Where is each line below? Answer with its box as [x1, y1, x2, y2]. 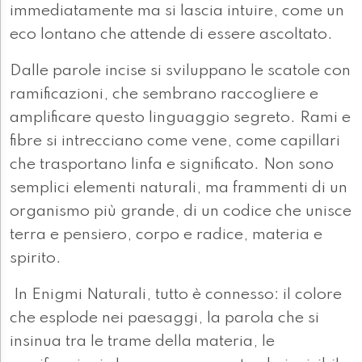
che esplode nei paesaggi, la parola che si [10, 310, 319, 327]
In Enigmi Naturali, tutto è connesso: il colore [10, 287, 342, 304]
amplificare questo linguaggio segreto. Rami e [10, 110, 351, 127]
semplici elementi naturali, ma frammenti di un [10, 180, 347, 197]
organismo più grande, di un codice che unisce [10, 204, 351, 221]
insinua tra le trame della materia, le [10, 334, 275, 351]
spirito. [10, 250, 61, 267]
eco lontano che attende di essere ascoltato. [10, 27, 333, 44]
